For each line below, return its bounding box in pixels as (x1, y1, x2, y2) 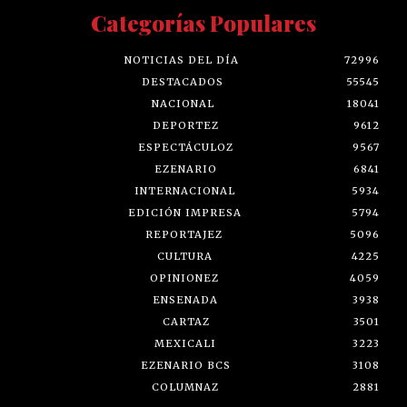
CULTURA (157, 250, 213, 263)
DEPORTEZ (153, 119, 219, 133)
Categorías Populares (91, 8, 316, 38)
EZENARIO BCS (140, 359, 231, 372)
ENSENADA (153, 293, 218, 307)
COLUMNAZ (152, 381, 219, 394)
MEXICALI (154, 337, 216, 351)
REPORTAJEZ (145, 228, 223, 242)
